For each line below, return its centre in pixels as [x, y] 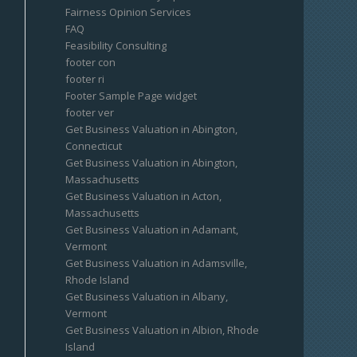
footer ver [90, 112]
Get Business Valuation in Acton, [144, 196]
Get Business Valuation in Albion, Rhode [163, 330]
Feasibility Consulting [116, 45]
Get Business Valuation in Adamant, [152, 229]
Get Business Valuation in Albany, [147, 296]
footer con [91, 62]
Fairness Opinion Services [129, 12]
